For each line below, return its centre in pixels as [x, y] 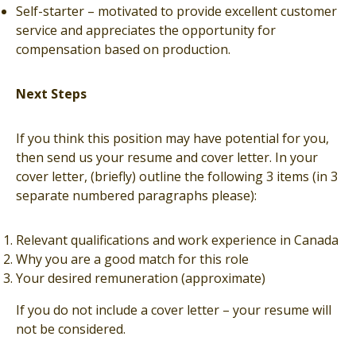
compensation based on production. [123, 49]
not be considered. [71, 329]
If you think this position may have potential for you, [172, 138]
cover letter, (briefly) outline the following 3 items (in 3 [177, 176]
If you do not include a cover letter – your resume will [174, 310]
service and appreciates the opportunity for [146, 30]
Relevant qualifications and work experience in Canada [177, 240]
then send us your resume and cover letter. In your [167, 157]
